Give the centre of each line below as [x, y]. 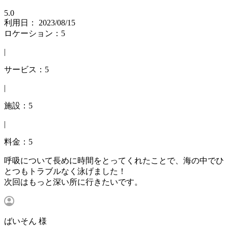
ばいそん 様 [25, 221]
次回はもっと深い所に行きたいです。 [73, 182]
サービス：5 [26, 70]
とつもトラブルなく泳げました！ [65, 172]
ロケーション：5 [35, 34]
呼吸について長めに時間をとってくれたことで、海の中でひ [114, 161]
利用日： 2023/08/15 [40, 23]
